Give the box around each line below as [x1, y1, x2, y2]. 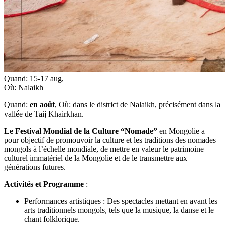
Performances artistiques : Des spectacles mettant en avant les [24, 196, 217, 205]
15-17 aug [30, 74, 62, 83]
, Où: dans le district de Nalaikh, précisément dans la [55, 100, 220, 109]
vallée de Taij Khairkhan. [4, 109, 84, 118]
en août [30, 100, 55, 109]
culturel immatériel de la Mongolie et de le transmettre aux [4, 153, 187, 162]
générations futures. [4, 162, 66, 171]
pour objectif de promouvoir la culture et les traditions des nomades [4, 135, 216, 144]
